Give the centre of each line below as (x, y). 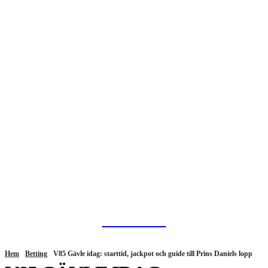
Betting (36, 254)
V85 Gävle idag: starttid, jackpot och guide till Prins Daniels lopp (153, 254)
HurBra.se (134, 219)
